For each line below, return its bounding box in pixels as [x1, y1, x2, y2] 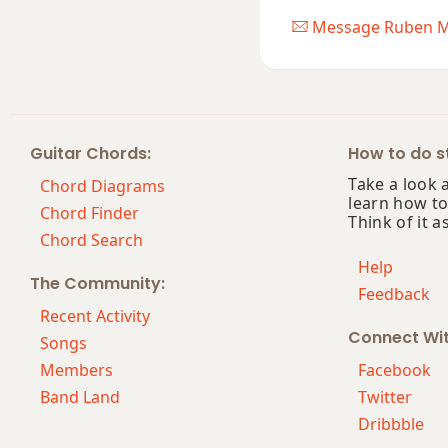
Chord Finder [40, 202, 139, 225]
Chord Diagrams [40, 175, 165, 198]
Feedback [358, 283, 431, 306]
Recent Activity [40, 304, 150, 327]
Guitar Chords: [30, 142, 151, 166]
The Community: [30, 272, 165, 296]
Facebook [358, 358, 432, 381]
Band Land [40, 385, 120, 408]
